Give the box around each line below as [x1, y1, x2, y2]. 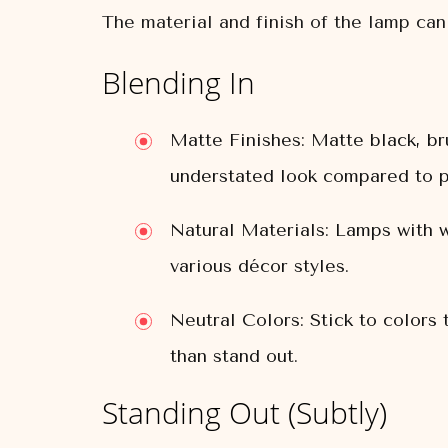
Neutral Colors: [170, 309, 304, 331]
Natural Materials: [170, 219, 329, 241]
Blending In [102, 62, 255, 103]
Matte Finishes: [170, 129, 305, 151]
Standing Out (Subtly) [102, 392, 387, 433]
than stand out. [170, 345, 298, 367]
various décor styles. [170, 255, 349, 277]
